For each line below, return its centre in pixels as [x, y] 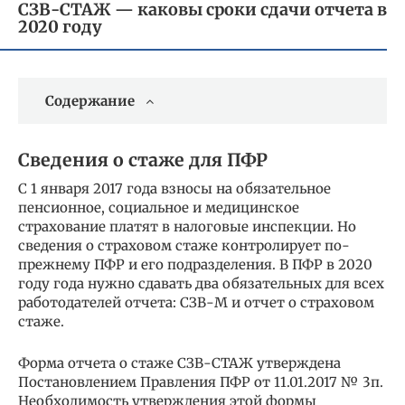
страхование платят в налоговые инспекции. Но [187, 226]
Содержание [90, 101]
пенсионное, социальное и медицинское [159, 207]
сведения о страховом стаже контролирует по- [184, 245]
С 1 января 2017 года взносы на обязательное [174, 188]
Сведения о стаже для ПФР [143, 160]
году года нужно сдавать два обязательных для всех [201, 283]
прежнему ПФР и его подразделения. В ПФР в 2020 [195, 264]
